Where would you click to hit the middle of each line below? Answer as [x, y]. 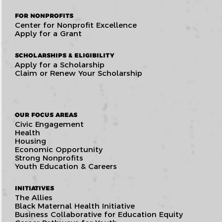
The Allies [34, 197]
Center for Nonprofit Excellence [76, 25]
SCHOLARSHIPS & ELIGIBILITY [64, 55]
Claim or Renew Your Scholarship [79, 73]
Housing [30, 141]
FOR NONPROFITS [44, 15]
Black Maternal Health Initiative [75, 206]
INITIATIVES [34, 188]
